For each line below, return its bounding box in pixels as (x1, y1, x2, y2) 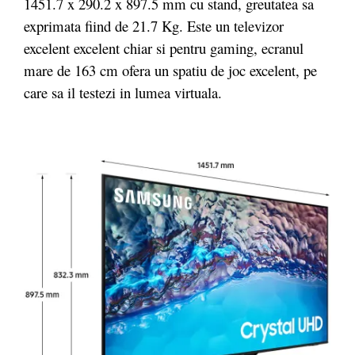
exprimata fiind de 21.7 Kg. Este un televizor (24, 15, 284, 36)
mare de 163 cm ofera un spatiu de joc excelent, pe (24, 59, 317, 80)
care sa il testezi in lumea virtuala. (24, 82, 222, 102)
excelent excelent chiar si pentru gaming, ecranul (24, 37, 303, 58)
